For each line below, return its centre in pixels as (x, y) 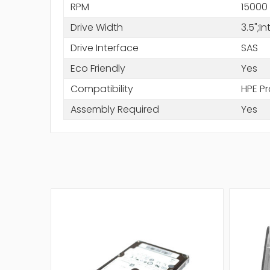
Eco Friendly (98, 68)
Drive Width (96, 27)
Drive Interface (104, 48)
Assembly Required (115, 109)
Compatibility (102, 89)
